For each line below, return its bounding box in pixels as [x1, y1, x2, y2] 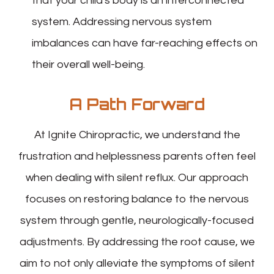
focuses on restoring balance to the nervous [25, 193, 249, 205]
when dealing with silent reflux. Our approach [26, 171, 248, 183]
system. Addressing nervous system [32, 15, 212, 28]
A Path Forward [69, 94, 205, 114]
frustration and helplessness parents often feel [18, 150, 256, 162]
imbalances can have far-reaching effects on [32, 37, 258, 49]
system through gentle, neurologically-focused [20, 214, 254, 226]
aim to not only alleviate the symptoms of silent [19, 257, 255, 269]
